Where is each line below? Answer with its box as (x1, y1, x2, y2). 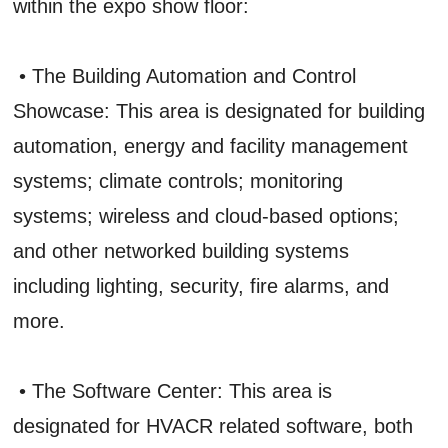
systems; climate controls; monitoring (13, 169, 344, 192)
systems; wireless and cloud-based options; (13, 204, 400, 227)
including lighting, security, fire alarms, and (13, 274, 390, 297)
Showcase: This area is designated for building (13, 99, 426, 122)
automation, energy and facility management (13, 134, 409, 157)
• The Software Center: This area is (13, 379, 333, 402)
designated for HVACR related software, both (13, 414, 414, 437)
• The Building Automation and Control (13, 64, 357, 87)
